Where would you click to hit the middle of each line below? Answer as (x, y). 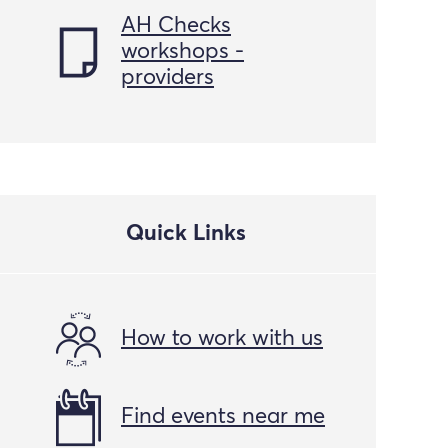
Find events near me (223, 417)
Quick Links (186, 234)
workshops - (182, 52)
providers (167, 78)
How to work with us (222, 339)
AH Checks (176, 26)
